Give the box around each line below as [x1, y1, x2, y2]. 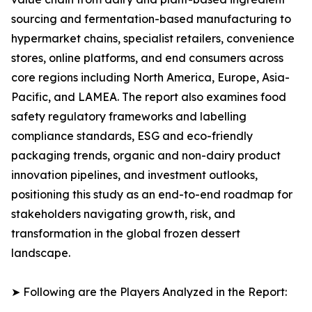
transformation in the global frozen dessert [11, 226, 240, 241]
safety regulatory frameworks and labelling [11, 109, 247, 124]
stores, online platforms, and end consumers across [11, 51, 283, 65]
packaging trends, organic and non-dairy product [11, 148, 281, 163]
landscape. [11, 246, 70, 260]
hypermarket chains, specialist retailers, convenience [11, 31, 295, 46]
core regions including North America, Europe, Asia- [11, 70, 290, 85]
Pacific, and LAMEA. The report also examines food [11, 90, 286, 104]
